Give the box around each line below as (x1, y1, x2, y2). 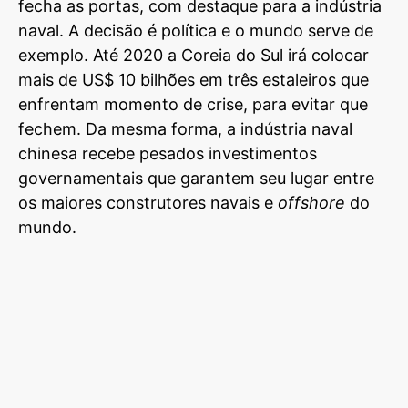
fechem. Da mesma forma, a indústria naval (18, 119, 352, 139)
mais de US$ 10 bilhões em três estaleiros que (18, 70, 369, 90)
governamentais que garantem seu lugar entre (18, 168, 374, 189)
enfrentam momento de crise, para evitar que (18, 95, 368, 115)
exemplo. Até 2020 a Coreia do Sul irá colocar (18, 46, 369, 66)
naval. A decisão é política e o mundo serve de (18, 21, 373, 41)
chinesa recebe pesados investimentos (18, 144, 317, 164)
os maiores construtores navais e (18, 193, 278, 213)
